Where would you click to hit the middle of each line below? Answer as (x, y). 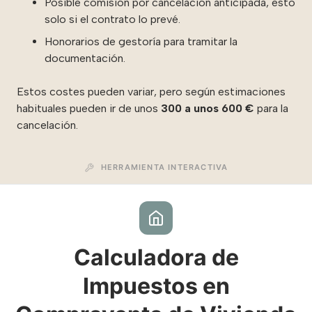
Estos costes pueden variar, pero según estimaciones (151, 91)
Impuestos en (156, 286)
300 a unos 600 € (208, 108)
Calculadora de (156, 257)
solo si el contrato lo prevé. (112, 19)
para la (273, 108)
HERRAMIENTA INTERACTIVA (163, 167)
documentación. (85, 58)
